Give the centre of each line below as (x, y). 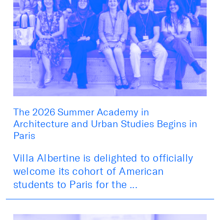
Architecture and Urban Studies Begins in (105, 124)
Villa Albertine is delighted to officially (103, 158)
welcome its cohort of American (88, 171)
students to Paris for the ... (75, 184)
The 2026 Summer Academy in (81, 112)
